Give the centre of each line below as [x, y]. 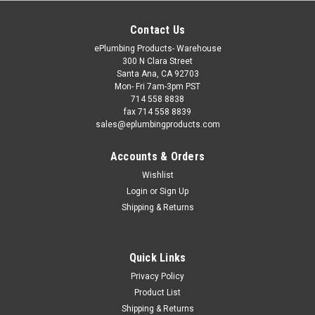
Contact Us [157, 30]
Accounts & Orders [157, 156]
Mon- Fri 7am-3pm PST [157, 86]
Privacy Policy [157, 276]
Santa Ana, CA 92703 [157, 73]
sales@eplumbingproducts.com [157, 124]
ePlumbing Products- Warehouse [157, 48]
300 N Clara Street [157, 61]
